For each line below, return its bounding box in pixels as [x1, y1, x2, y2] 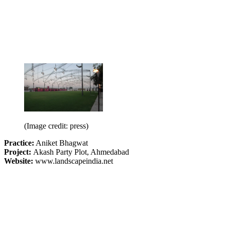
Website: [4, 156, 35, 165]
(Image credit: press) [24, 121, 88, 130]
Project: [4, 147, 33, 156]
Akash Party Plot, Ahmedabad [33, 147, 129, 156]
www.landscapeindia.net [35, 156, 113, 165]
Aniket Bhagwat [34, 138, 88, 147]
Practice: [4, 138, 34, 147]
